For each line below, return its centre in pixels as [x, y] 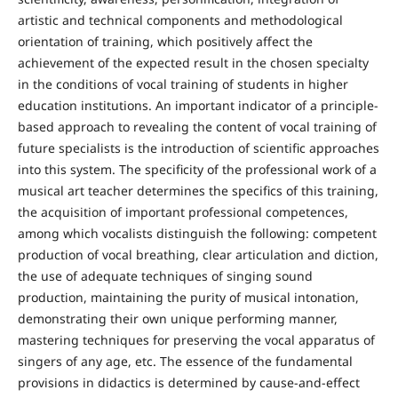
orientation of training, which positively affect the [165, 41]
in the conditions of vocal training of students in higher [183, 84]
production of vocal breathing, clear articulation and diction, [198, 255]
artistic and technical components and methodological [180, 20]
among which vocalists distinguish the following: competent [197, 233]
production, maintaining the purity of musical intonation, [188, 297]
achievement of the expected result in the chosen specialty [193, 63]
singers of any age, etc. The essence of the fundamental [185, 361]
